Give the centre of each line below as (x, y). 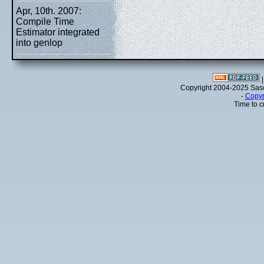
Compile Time (45, 22)
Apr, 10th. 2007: (49, 11)
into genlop (39, 43)
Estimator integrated (58, 32)
